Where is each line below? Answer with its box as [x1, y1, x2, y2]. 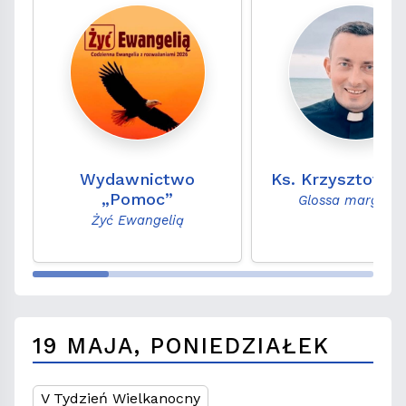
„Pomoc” [101, 189, 174, 209]
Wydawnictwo [80, 169, 196, 189]
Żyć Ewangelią [91, 212, 184, 229]
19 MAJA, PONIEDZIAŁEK [33, 333, 330, 360]
